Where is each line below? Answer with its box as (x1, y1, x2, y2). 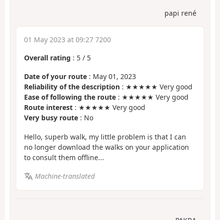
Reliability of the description (24, 82, 120, 92)
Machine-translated (34, 171, 95, 181)
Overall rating (24, 53, 71, 62)
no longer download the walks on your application (24, 142, 189, 152)
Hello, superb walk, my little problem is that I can (24, 132, 186, 141)
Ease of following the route (24, 92, 116, 102)
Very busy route (24, 113, 78, 123)
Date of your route (24, 72, 87, 82)
